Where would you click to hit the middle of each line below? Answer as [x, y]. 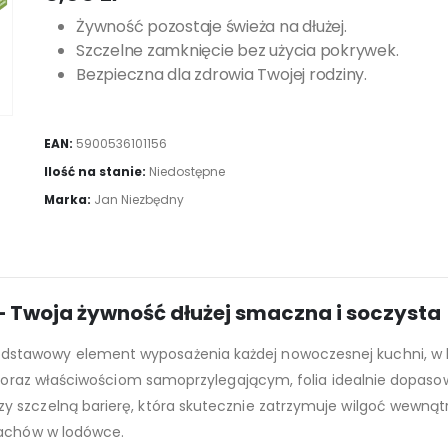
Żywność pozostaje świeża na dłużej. [211, 26]
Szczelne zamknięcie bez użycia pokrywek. [237, 50]
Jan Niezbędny [138, 199]
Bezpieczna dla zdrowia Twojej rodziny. [221, 74]
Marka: [68, 199]
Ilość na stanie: [96, 171]
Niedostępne [186, 171]
